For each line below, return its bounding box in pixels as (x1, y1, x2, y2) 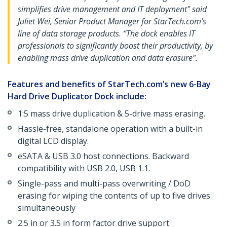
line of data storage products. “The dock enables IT (18, 28, 195, 40)
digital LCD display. (18, 135, 89, 147)
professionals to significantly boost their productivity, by (18, 40, 213, 52)
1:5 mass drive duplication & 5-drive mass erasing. (18, 108, 205, 120)
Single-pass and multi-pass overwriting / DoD (18, 178, 191, 190)
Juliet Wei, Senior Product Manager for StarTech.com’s (18, 16, 206, 27)
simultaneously (18, 202, 75, 214)
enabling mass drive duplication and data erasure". (18, 52, 198, 64)
